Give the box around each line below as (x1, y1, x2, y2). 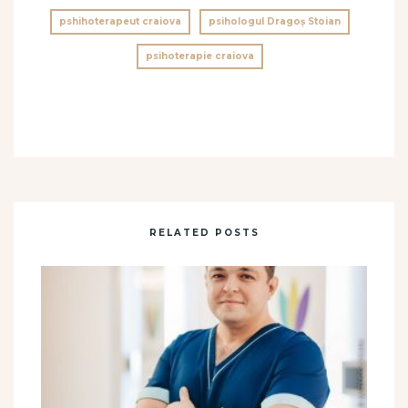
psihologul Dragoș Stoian (208, 15, 341, 27)
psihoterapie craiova (145, 49, 254, 62)
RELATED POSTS (148, 226, 260, 239)
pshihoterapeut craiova (58, 15, 181, 27)
